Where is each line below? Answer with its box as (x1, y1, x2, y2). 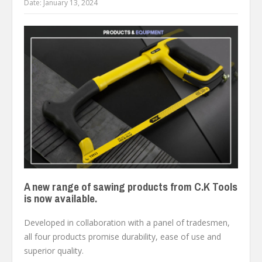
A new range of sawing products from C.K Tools (24, 180, 237, 195)
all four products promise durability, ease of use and (24, 231, 221, 243)
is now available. (24, 191, 97, 206)
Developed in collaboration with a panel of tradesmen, (24, 217, 230, 229)
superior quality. (24, 245, 84, 257)
